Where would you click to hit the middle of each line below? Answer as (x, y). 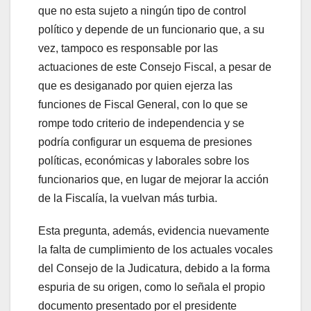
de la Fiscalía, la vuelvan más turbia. (128, 198)
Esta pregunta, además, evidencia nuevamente (154, 230)
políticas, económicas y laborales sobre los (144, 160)
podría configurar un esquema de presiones (145, 142)
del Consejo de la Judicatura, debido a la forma (154, 268)
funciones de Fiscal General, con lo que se (143, 104)
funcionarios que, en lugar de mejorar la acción (153, 179)
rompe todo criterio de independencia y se (141, 123)
